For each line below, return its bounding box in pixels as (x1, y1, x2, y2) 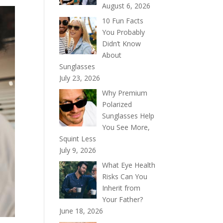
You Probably (102, 27, 145, 37)
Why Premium (102, 88, 147, 98)
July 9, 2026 (59, 145, 97, 155)
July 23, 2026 (59, 73, 101, 83)
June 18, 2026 (59, 206, 104, 216)
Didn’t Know (102, 38, 141, 48)
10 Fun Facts (102, 15, 143, 25)
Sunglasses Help (102, 111, 154, 120)
